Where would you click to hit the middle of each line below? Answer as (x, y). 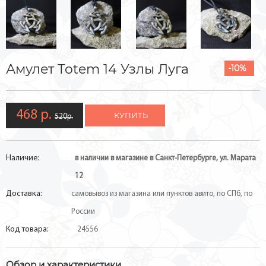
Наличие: (23, 158)
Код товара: (27, 229)
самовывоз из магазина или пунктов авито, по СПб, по (161, 194)
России (83, 212)
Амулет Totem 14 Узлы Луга (97, 69)
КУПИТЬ (131, 115)
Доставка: (24, 194)
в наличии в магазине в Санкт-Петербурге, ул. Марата (166, 158)
